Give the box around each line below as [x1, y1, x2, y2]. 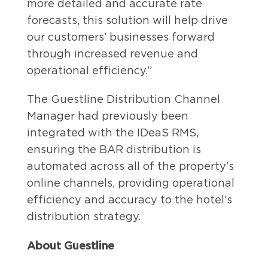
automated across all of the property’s [27, 160, 234, 172]
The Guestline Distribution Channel [27, 93, 220, 105]
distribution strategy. [27, 211, 141, 223]
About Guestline [27, 239, 114, 252]
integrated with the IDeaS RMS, [27, 127, 199, 139]
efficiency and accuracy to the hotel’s [27, 194, 232, 206]
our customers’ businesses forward [27, 31, 215, 43]
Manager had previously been [27, 110, 188, 122]
